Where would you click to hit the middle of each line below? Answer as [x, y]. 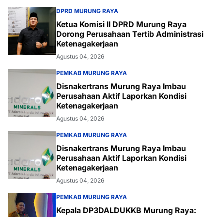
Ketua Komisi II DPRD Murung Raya [121, 24]
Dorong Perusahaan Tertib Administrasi [130, 34]
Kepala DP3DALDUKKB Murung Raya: [126, 210]
